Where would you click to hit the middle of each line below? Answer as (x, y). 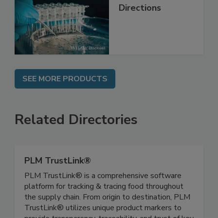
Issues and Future (155, 17)
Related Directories (76, 140)
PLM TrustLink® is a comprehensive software (103, 196)
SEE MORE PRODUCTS (65, 100)
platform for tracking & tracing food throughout (104, 207)
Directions (140, 28)
